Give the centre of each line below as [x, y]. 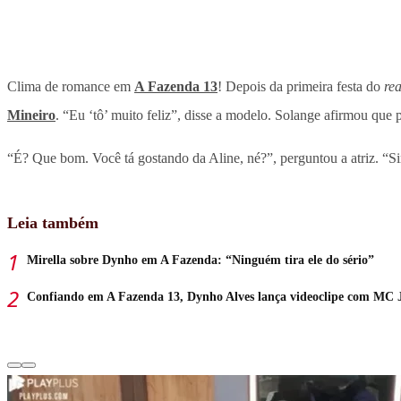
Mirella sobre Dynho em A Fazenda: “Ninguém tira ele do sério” [200, 260]
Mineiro [31, 115]
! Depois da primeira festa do [301, 87]
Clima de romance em [71, 87]
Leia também [53, 223]
